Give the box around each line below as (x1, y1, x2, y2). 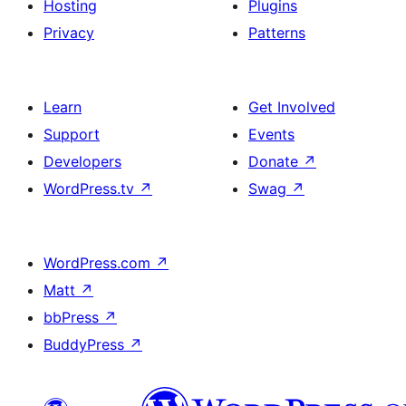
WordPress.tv (43, 179, 139, 198)
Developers (43, 152, 121, 170)
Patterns (248, 24, 305, 42)
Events (248, 125, 295, 143)
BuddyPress (43, 335, 129, 353)
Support (43, 125, 100, 143)
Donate (248, 152, 303, 170)
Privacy (43, 24, 94, 42)
